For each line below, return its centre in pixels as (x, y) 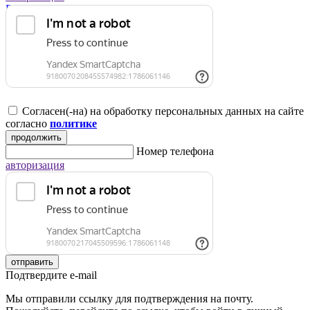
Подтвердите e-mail (51, 275)
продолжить (36, 138)
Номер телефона (175, 152)
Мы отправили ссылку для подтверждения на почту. (129, 299)
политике (73, 124)
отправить (32, 262)
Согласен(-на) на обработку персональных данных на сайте (163, 111)
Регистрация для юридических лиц (89, 9)
